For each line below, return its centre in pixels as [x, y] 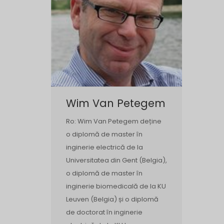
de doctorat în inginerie [104, 212]
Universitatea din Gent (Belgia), [116, 160]
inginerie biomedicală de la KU [116, 186]
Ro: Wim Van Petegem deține [114, 121]
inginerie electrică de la [104, 147]
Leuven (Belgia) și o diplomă [112, 199]
